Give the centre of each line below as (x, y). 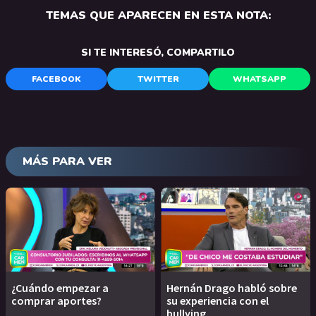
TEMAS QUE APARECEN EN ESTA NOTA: (158, 16)
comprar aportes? (56, 301)
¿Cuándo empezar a (60, 288)
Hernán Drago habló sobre (232, 288)
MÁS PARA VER (67, 162)
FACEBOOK (56, 79)
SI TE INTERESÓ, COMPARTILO (158, 53)
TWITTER (158, 79)
